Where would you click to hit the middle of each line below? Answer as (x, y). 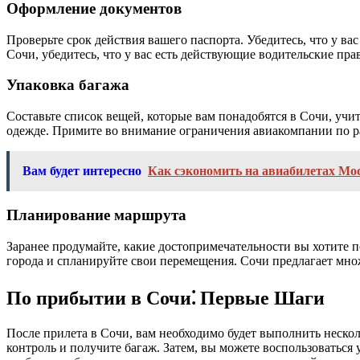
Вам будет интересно (82, 171)
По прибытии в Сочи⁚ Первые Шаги (166, 299)
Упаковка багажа (68, 85)
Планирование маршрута (96, 215)
